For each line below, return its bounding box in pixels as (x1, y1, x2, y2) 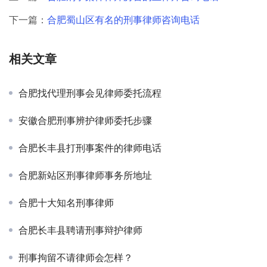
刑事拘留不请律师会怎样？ (18, 252, 133, 263)
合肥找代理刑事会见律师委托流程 (18, 87, 162, 99)
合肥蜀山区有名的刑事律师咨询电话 (47, 14, 200, 26)
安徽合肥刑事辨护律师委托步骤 (18, 114, 152, 126)
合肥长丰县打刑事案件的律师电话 (18, 142, 162, 154)
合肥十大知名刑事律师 (18, 197, 114, 209)
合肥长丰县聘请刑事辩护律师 (18, 224, 142, 236)
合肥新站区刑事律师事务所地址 (18, 169, 152, 181)
